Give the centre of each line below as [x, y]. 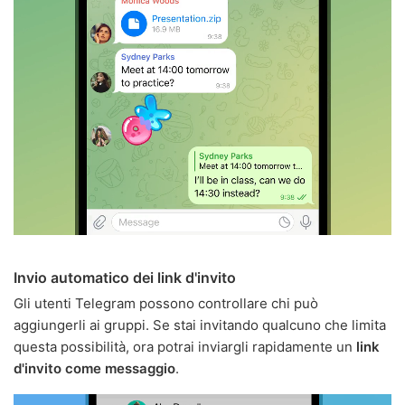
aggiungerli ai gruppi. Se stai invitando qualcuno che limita [200, 325]
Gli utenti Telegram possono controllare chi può [166, 303]
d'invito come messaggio [94, 368]
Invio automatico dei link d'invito [125, 277]
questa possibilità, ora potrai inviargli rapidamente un [185, 346]
